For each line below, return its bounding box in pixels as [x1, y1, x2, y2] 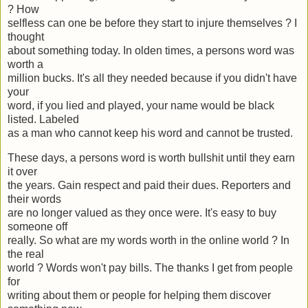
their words [8, 192, 61, 205]
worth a [8, 58, 43, 71]
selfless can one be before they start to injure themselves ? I [8, 17, 297, 30]
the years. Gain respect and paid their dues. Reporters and [8, 179, 291, 191]
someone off [8, 220, 67, 232]
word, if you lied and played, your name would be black [8, 100, 274, 112]
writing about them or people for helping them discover [8, 289, 271, 301]
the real [8, 247, 44, 260]
